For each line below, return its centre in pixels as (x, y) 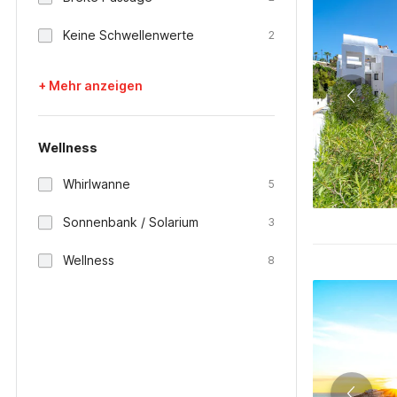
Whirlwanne (97, 184)
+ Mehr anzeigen (90, 86)
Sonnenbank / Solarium (131, 222)
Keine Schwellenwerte (128, 35)
